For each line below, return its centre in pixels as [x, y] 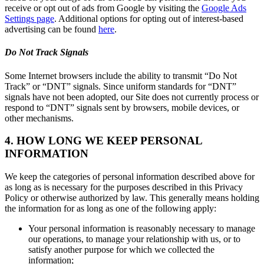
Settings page [29, 19]
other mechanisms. [39, 118]
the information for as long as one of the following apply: [110, 209]
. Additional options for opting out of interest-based [149, 19]
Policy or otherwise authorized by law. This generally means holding [132, 198]
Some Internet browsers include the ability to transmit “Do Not [121, 75]
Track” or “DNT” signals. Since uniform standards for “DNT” [121, 86]
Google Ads [224, 8]
